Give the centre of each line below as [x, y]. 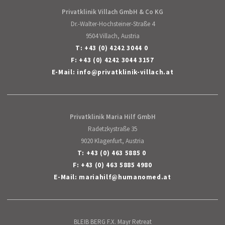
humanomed [139, 177]
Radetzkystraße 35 [113, 129]
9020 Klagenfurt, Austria [113, 141]
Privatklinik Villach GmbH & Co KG [113, 12]
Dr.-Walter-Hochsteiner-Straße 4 [113, 24]
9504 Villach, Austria [113, 36]
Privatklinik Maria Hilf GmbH [113, 117]
